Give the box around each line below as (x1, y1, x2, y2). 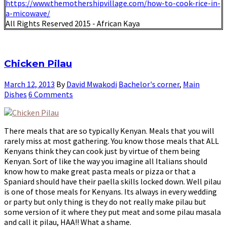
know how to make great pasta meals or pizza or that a (4, 166, 196, 176)
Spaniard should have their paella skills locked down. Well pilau (4, 176, 221, 186)
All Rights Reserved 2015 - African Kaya (6, 18, 140, 29)
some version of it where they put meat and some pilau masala (4, 206, 221, 217)
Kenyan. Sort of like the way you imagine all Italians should (4, 156, 207, 166)
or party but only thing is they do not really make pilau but (4, 196, 206, 207)
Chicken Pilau (4, 58, 72, 70)
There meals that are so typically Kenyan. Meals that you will (4, 125, 214, 136)
